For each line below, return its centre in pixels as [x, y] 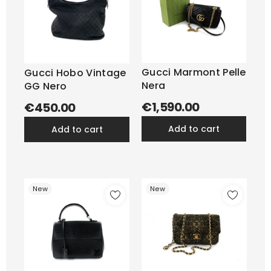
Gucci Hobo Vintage [75, 73]
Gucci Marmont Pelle [194, 72]
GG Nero [46, 86]
